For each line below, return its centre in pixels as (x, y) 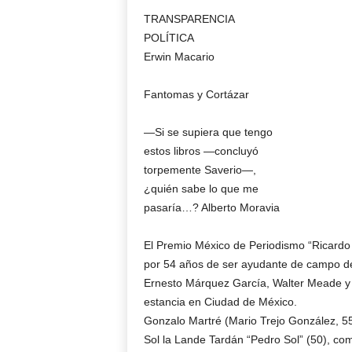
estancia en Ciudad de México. (220, 302)
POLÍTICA (169, 38)
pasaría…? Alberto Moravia (211, 207)
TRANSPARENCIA (189, 19)
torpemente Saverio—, (200, 170)
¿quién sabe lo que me (201, 189)
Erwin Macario (179, 57)
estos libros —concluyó (201, 151)
